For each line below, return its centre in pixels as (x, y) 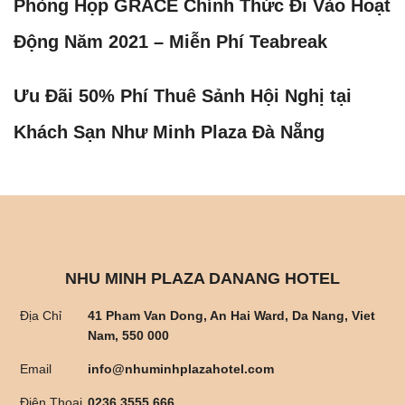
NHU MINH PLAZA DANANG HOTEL (202, 278)
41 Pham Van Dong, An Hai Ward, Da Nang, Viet (232, 315)
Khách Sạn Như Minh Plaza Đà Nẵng (169, 132)
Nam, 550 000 (129, 335)
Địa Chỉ (41, 315)
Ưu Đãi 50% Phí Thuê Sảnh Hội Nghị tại (183, 95)
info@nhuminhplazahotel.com (181, 368)
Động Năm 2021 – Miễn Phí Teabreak (170, 41)
